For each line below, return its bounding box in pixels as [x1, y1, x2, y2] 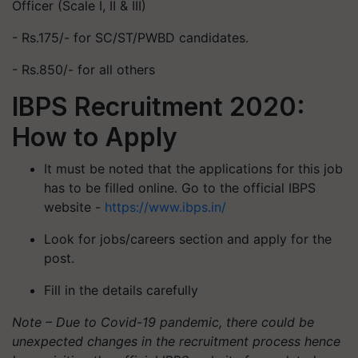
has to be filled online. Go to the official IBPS [44, 179, 316, 196]
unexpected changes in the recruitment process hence [12, 332, 340, 349]
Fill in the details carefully [44, 281, 198, 298]
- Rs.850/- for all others [12, 61, 155, 78]
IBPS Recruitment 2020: [12, 90, 305, 122]
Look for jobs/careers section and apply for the [44, 230, 332, 247]
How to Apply [12, 121, 177, 153]
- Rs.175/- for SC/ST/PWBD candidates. [12, 29, 249, 46]
